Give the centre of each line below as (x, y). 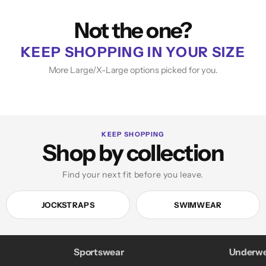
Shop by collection (133, 153)
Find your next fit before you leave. (133, 175)
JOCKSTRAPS (68, 205)
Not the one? (133, 31)
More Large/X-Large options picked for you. (133, 70)
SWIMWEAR (198, 205)
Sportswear (99, 252)
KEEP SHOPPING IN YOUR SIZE (133, 52)
